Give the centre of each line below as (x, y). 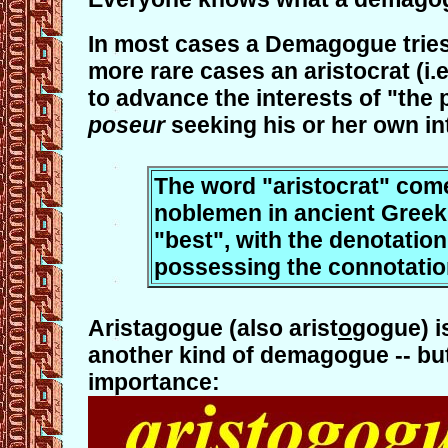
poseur (126, 125)
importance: (154, 382)
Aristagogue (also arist (213, 328)
